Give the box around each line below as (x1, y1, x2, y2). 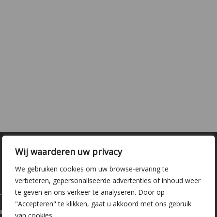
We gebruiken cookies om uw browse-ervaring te (15, 164, 169, 173)
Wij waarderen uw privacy (15, 145, 122, 157)
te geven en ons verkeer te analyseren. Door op (15, 187, 165, 197)
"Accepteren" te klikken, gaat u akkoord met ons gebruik (15, 199, 191, 208)
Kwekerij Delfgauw (116, 182, 216, 199)
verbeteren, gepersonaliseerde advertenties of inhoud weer (15, 175, 201, 185)
